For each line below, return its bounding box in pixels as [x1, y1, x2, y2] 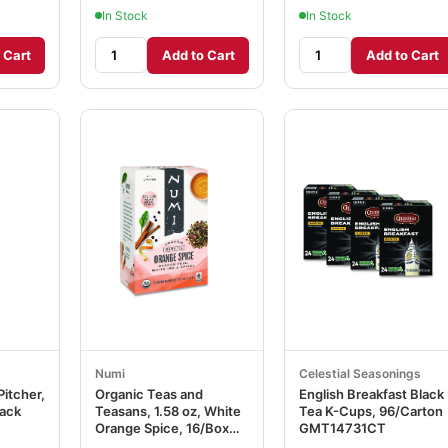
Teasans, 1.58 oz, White [95, 402, 241, 419]
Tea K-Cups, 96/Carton [299, 402, 443, 419]
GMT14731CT [299, 419, 386, 436]
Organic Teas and [95, 385, 203, 402]
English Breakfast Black [299, 385, 444, 402]
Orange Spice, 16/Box [95, 419, 229, 436]
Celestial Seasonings [299, 365, 421, 381]
